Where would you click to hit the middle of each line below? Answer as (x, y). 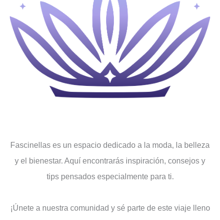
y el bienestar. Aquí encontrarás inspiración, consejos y (110, 161)
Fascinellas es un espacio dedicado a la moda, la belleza (110, 145)
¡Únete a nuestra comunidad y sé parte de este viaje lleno (110, 208)
